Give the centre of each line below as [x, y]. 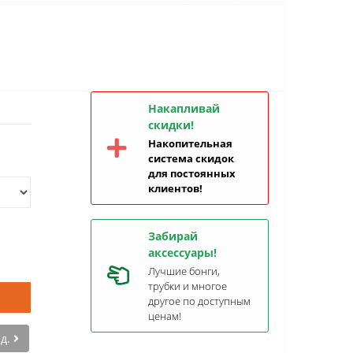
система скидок [191, 158]
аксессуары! [182, 253]
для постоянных [192, 173]
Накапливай [184, 108]
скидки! [171, 125]
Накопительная [190, 143]
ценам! [165, 316]
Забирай [173, 236]
